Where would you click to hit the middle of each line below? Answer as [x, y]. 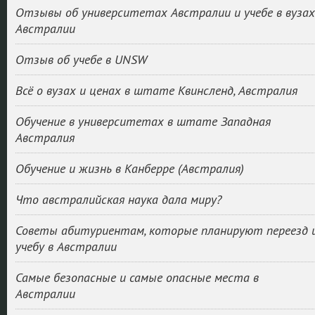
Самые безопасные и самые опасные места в [137, 277]
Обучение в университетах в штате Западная [143, 121]
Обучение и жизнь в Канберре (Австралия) [129, 168]
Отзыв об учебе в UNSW [81, 59]
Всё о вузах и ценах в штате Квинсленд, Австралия [156, 90]
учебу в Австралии [66, 246]
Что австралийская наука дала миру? [118, 199]
